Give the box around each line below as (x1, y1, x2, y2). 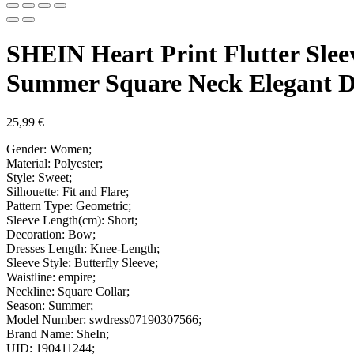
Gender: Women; (6, 141, 92, 156)
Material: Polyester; (6, 156, 103, 170)
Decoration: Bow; (6, 227, 96, 241)
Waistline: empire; (6, 269, 96, 284)
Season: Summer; (6, 298, 93, 312)
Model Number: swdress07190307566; (6, 312, 201, 326)
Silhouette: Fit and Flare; (6, 184, 129, 198)
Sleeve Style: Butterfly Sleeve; (6, 255, 158, 269)
